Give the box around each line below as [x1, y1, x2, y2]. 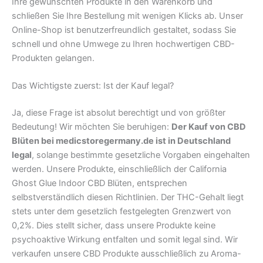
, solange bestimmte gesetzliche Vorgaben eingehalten [32, 149, 250, 160]
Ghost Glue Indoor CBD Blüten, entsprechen [12, 177, 187, 188]
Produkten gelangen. [12, 52, 95, 63]
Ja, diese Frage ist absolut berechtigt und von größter [12, 107, 225, 118]
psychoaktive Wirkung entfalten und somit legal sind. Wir [12, 234, 238, 245]
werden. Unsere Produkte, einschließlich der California [12, 163, 227, 174]
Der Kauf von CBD [171, 121, 246, 132]
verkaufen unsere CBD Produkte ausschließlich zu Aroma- [12, 248, 241, 259]
